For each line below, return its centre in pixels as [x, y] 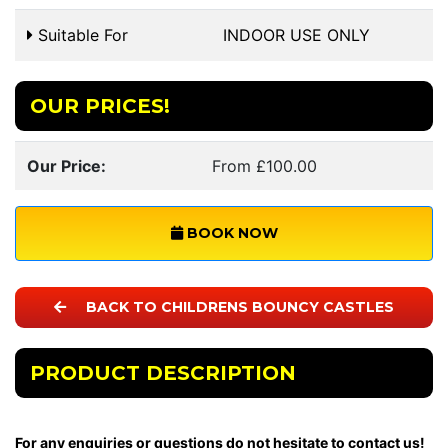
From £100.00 [264, 166]
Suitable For [80, 35]
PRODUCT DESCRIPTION [163, 373]
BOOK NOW [230, 233]
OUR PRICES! [100, 106]
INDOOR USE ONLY [296, 35]
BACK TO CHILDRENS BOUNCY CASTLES [238, 307]
